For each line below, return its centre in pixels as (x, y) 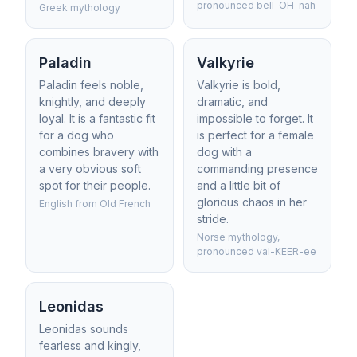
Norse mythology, (238, 237)
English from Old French (95, 204)
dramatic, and (232, 102)
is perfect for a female (255, 135)
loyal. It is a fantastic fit (97, 118)
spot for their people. (95, 185)
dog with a (224, 152)
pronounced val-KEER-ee (257, 251)
